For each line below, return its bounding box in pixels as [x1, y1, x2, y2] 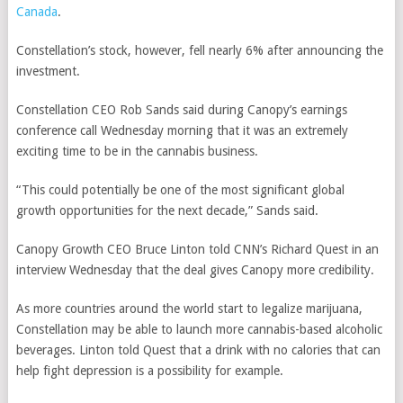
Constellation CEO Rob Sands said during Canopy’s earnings [15, 103, 347, 117]
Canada [15, 4, 58, 19]
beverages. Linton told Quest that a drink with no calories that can [15, 343, 381, 357]
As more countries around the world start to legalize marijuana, [15, 301, 363, 316]
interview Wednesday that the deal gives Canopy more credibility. [15, 263, 374, 277]
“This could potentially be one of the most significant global [15, 183, 345, 197]
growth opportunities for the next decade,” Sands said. [15, 203, 318, 218]
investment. [15, 64, 80, 78]
